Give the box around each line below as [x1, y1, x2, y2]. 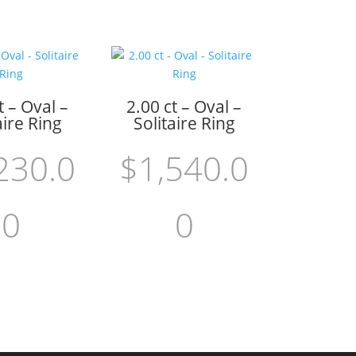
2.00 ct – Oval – [126, 95, 242, 118]
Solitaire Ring [133, 111, 235, 134]
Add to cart [129, 277, 211, 300]
